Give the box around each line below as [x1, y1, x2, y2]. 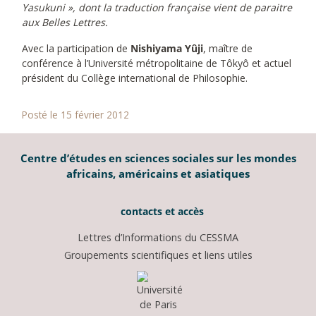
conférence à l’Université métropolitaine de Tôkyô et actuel [22, 56, 291, 70]
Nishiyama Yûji [130, 41, 203, 55]
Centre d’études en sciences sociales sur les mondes [20, 150, 296, 165]
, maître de [203, 41, 253, 55]
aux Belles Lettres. [22, 15, 108, 29]
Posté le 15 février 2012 [22, 107, 129, 121]
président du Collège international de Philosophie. [22, 71, 248, 85]
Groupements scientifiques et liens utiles [63, 248, 253, 262]
